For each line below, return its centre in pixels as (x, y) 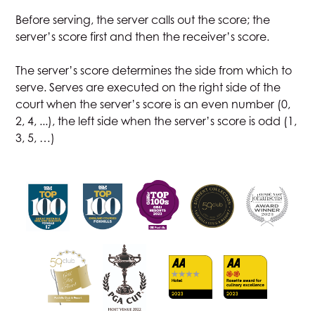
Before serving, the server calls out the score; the (143, 19)
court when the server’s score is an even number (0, (153, 104)
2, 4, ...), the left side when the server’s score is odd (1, (156, 121)
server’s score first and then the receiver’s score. (143, 36)
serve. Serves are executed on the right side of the (148, 87)
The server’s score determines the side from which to (154, 70)
